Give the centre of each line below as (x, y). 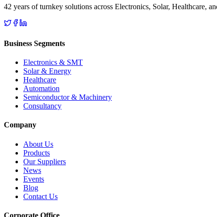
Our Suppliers (45, 161)
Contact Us (40, 196)
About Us (38, 144)
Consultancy (42, 106)
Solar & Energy (47, 71)
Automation (41, 88)
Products (37, 153)
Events (34, 179)
